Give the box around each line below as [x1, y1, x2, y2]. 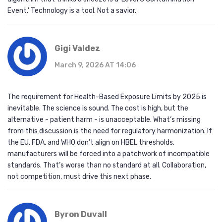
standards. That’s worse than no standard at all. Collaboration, [7, 161, 206, 170]
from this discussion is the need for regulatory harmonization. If [7, 127, 212, 136]
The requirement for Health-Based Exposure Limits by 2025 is [7, 93, 207, 102]
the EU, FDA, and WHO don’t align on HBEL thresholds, [7, 138, 174, 147]
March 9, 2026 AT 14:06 [55, 61, 136, 70]
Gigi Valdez [55, 44, 100, 54]
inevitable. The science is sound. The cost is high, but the [7, 104, 188, 113]
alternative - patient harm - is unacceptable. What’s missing [7, 115, 201, 124]
